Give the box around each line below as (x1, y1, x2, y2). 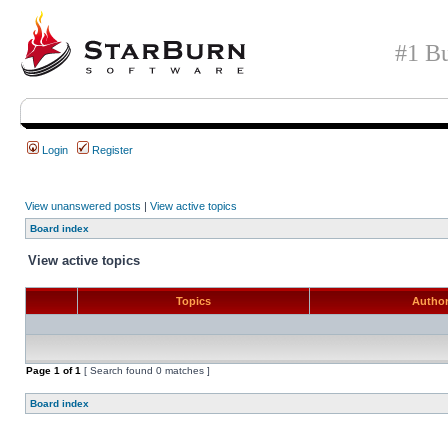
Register (89, 144, 133, 156)
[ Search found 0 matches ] (81, 365, 210, 376)
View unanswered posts (25, 200, 141, 212)
